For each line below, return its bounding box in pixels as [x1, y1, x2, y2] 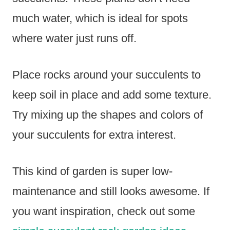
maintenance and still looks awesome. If [12, 185, 209, 198]
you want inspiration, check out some [12, 205, 195, 218]
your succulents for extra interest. [12, 128, 176, 142]
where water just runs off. [12, 32, 137, 45]
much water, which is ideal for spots [12, 12, 188, 25]
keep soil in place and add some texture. [12, 88, 212, 102]
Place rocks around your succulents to [12, 68, 201, 82]
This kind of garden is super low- [12, 165, 172, 178]
